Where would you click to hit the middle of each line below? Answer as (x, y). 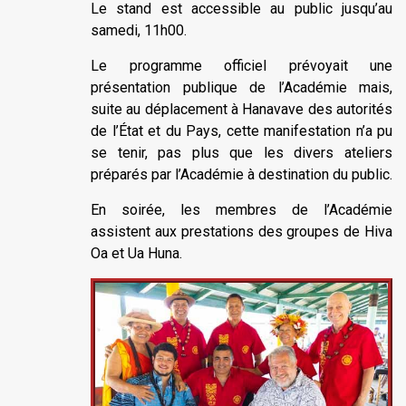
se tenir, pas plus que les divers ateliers (242, 152)
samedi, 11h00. (139, 30)
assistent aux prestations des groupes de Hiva (242, 231)
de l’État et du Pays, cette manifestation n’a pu (242, 130)
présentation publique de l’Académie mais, (242, 87)
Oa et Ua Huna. (136, 253)
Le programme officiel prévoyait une (242, 65)
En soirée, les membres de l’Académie (242, 209)
